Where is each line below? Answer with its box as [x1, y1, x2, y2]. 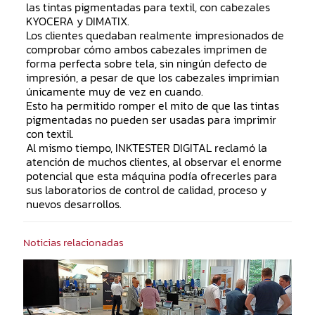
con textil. [25, 125, 74, 142]
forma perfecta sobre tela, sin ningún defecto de [25, 55, 267, 72]
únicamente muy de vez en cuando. [25, 83, 203, 100]
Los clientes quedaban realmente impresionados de [25, 27, 284, 44]
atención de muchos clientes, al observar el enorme [25, 153, 282, 170]
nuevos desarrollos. [25, 195, 122, 212]
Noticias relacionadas [23, 234, 124, 250]
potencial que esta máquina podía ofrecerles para [25, 167, 277, 184]
